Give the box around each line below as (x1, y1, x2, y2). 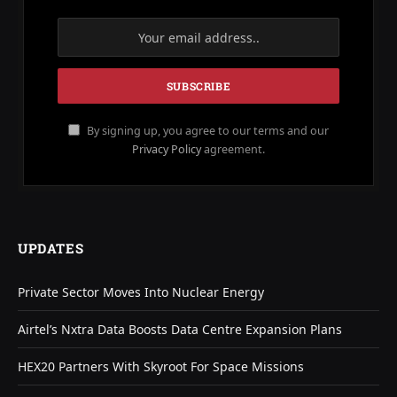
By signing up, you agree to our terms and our (84, 123, 329, 138)
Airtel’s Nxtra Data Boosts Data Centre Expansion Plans (18, 321, 342, 338)
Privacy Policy (132, 142, 201, 157)
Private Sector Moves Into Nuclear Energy (18, 284, 264, 300)
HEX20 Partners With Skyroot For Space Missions (18, 358, 304, 375)
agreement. (201, 142, 265, 157)
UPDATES (18, 239, 84, 257)
